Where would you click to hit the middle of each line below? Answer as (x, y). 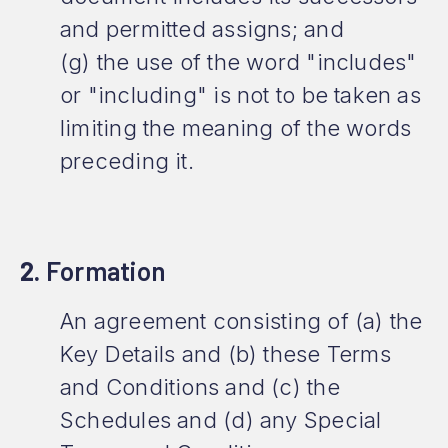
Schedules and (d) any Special (221, 420)
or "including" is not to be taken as (240, 95)
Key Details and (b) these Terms (225, 354)
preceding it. (127, 161)
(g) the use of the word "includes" (238, 62)
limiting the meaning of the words (236, 128)
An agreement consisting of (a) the (241, 321)
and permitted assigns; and (202, 29)
